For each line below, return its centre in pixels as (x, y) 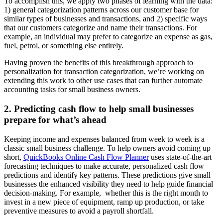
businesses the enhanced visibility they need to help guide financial (109, 184)
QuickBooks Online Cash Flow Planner (86, 157)
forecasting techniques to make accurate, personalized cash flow (104, 166)
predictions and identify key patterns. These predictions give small (107, 175)
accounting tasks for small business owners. (73, 90)
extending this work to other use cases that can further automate (103, 81)
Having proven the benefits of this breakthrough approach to (99, 63)
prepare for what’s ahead (55, 119)
